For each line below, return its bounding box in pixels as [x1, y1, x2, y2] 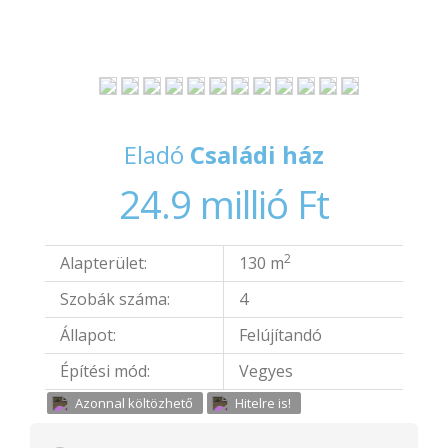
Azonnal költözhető [75, 394, 193, 412]
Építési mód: [60, 360, 150, 382]
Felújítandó [239, 324, 322, 346]
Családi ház [190, 138, 324, 171]
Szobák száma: [60, 288, 170, 310]
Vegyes [239, 360, 293, 382]
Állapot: [60, 324, 116, 346]
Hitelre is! [235, 394, 291, 412]
